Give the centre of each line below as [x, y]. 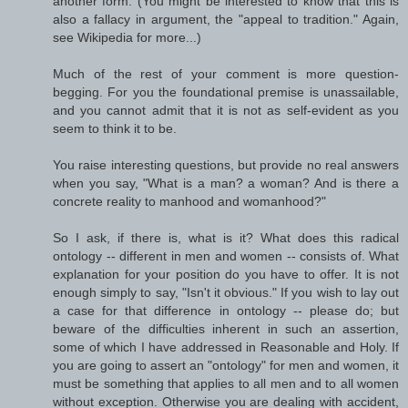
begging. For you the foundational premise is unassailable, [226, 92]
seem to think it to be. [115, 128]
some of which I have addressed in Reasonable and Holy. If [226, 347]
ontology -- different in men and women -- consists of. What [226, 255]
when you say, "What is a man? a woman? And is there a [226, 183]
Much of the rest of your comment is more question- [226, 73]
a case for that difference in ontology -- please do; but [226, 310]
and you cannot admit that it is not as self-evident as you [226, 110]
